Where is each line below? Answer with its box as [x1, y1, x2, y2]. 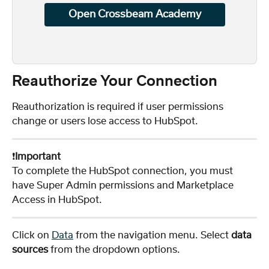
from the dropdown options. [48, 245, 183, 255]
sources [12, 245, 48, 255]
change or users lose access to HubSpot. [12, 116, 198, 126]
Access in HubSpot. [12, 195, 102, 205]
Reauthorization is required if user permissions [12, 101, 226, 112]
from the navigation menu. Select [73, 231, 231, 241]
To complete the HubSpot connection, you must [12, 166, 235, 177]
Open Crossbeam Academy [68, 10, 201, 20]
